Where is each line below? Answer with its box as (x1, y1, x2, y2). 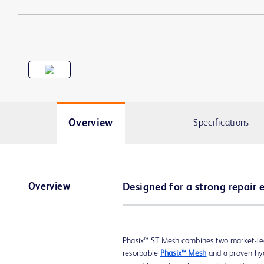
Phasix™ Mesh (160, 249, 207, 258)
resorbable (123, 249, 160, 258)
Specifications (193, 118, 249, 128)
